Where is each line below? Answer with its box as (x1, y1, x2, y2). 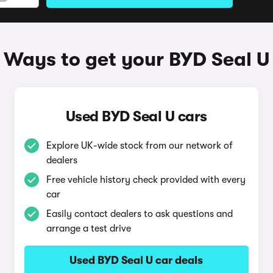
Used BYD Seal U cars (65, 108, 207, 125)
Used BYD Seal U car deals (69, 254, 204, 266)
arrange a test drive (46, 223, 131, 234)
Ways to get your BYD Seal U (4, 48, 269, 71)
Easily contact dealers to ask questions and (46, 208, 233, 219)
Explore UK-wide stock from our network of (46, 140, 233, 151)
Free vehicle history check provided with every (46, 174, 246, 185)
